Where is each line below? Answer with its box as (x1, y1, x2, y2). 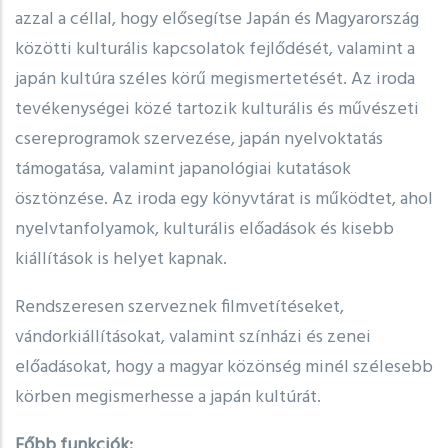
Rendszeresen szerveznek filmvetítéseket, (15, 293, 344, 323)
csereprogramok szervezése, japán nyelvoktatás (15, 125, 383, 155)
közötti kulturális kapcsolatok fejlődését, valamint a (15, 35, 415, 65)
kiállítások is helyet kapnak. (15, 245, 227, 275)
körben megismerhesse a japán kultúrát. (15, 383, 321, 413)
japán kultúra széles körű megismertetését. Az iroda (15, 65, 415, 95)
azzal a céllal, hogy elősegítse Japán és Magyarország (15, 5, 419, 35)
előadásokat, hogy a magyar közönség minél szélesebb (15, 353, 433, 383)
